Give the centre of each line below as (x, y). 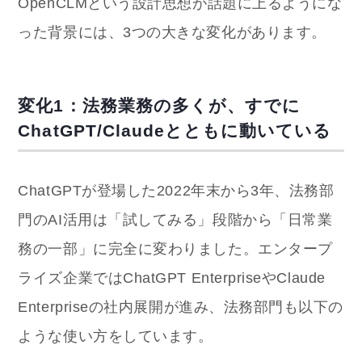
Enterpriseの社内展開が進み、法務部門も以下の (181, 307)
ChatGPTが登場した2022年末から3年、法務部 (176, 191)
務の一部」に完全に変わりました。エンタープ (175, 249)
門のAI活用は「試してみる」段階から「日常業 (175, 220)
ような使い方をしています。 (116, 337)
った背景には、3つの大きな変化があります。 (172, 33)
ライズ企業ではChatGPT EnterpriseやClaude (172, 278)
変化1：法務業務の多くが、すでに (160, 106)
